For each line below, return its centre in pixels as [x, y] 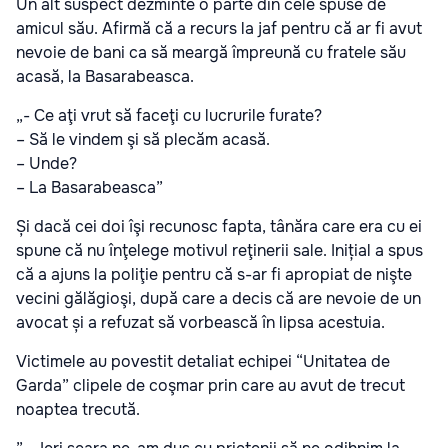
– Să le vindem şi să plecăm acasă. [143, 139]
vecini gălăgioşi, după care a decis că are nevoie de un [218, 298]
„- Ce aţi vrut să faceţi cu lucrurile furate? [169, 115]
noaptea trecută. [78, 409]
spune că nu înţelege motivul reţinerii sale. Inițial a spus [219, 250]
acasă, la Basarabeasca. [105, 76]
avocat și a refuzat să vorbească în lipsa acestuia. [200, 322]
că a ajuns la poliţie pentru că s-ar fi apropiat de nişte [214, 274]
